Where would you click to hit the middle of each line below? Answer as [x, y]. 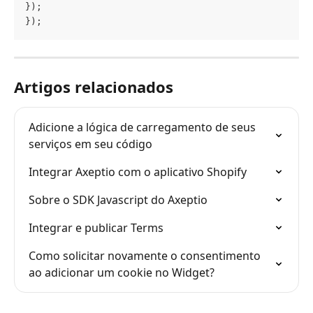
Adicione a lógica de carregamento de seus [144, 127]
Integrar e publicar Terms [96, 227]
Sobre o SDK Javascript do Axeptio [118, 199]
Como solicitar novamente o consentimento [146, 255]
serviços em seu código [90, 144]
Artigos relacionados [94, 86]
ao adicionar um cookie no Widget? [122, 272]
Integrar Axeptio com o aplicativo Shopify [138, 172]
